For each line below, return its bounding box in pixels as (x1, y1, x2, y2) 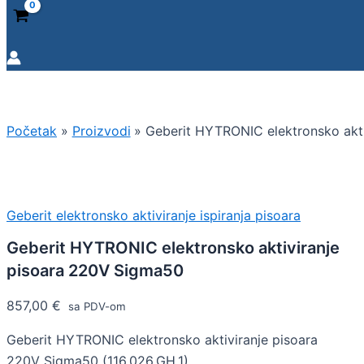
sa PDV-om (65, 300, 126, 314)
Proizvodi (71, 123, 131, 139)
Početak (6, 123, 57, 139)
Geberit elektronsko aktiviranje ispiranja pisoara (6, 207, 301, 223)
